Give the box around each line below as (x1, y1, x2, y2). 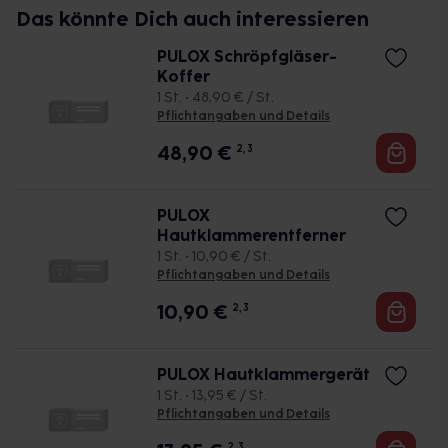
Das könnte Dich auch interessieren (16, 7, 369, 31)
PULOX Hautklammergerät (156, 365, 370, 384)
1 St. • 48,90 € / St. (156, 89, 274, 106)
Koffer (156, 67, 210, 86)
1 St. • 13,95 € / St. (156, 387, 267, 404)
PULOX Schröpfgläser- (156, 47, 337, 66)
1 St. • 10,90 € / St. (156, 248, 271, 265)
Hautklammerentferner (156, 226, 346, 245)
